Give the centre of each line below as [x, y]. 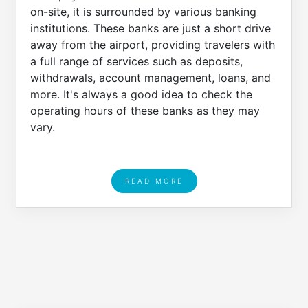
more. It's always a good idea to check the [141, 94]
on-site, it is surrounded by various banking [143, 12]
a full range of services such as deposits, [136, 61]
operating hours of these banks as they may [145, 111]
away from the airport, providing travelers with [153, 45]
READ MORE [154, 181]
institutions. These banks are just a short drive [151, 28]
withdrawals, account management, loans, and [151, 78]
